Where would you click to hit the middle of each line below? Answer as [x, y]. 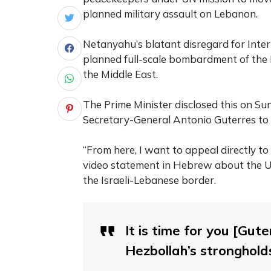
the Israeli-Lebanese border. [149, 180]
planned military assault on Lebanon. [170, 13]
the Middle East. [120, 74]
